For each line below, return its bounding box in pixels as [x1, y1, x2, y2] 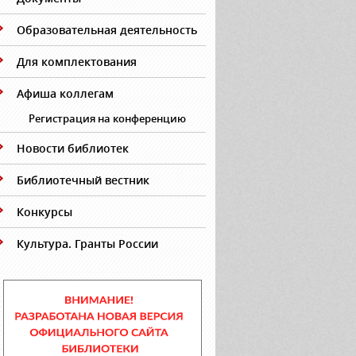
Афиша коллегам [17, 86, 114, 101]
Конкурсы [17, 204, 72, 219]
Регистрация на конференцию [29, 111, 186, 126]
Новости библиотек [17, 141, 129, 156]
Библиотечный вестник [17, 172, 149, 188]
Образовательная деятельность [17, 22, 197, 37]
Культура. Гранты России [17, 236, 158, 251]
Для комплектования [17, 54, 137, 69]
